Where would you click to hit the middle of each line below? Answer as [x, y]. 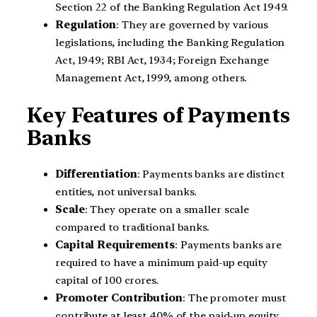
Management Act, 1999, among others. [151, 78]
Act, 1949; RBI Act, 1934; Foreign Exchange [162, 60]
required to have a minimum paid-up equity [161, 263]
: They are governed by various [192, 25]
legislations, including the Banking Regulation [170, 42]
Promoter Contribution [119, 298]
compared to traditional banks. [132, 227]
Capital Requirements [115, 245]
